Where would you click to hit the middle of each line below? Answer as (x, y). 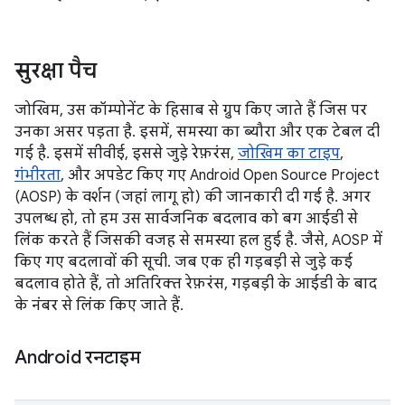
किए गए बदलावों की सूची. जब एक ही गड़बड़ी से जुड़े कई (184, 262)
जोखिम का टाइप (289, 154)
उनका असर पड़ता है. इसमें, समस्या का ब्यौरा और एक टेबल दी (197, 132)
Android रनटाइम (78, 358)
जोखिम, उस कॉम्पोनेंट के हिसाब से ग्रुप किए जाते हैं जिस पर (191, 110)
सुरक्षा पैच (56, 71)
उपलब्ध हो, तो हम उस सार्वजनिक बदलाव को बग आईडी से (186, 219)
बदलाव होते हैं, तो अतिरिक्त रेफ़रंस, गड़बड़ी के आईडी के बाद (196, 284)
